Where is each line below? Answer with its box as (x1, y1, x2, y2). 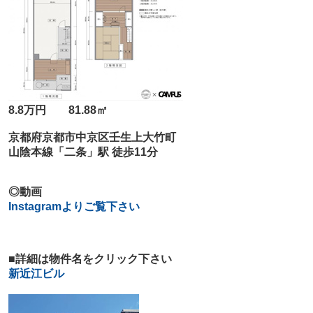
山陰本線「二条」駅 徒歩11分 (8, 146, 158, 159)
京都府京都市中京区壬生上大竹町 (8, 131, 176, 144)
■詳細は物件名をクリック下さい (8, 253, 172, 265)
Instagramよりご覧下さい (8, 201, 140, 213)
